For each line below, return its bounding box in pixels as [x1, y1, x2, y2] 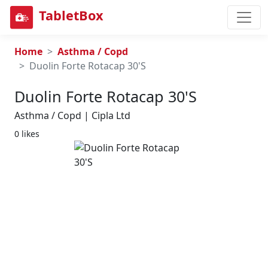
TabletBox [39, 7, 103, 25]
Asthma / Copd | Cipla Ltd [14, 109, 130, 122]
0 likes [14, 128, 39, 139]
